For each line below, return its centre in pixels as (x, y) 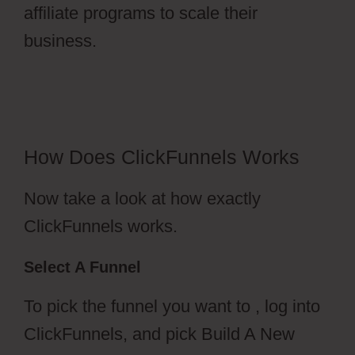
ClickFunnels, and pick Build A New (159, 334)
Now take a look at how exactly (142, 198)
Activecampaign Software (121, 68)
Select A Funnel (82, 267)
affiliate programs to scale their (141, 13)
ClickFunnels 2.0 (160, 40)
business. (60, 40)
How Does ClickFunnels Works (162, 157)
